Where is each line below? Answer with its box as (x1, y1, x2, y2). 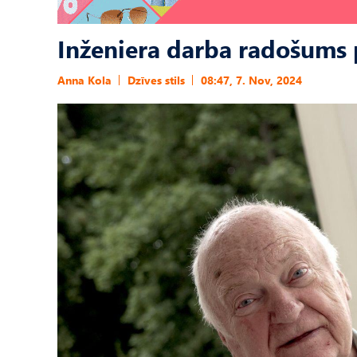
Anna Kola (57, 73, 112, 88)
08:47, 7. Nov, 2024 (201, 73, 302, 88)
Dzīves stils (127, 73, 185, 88)
